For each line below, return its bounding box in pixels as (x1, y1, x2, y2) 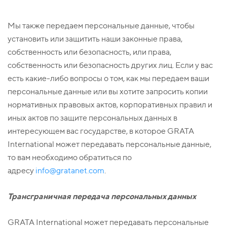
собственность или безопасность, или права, (8, 47, 171, 57)
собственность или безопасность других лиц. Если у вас (8, 60, 213, 70)
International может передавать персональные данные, (8, 139, 211, 149)
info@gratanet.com (35, 166, 104, 176)
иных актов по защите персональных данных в (8, 113, 177, 123)
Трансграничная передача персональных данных (8, 191, 196, 202)
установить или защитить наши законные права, (8, 34, 182, 44)
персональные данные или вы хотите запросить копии (8, 87, 208, 97)
